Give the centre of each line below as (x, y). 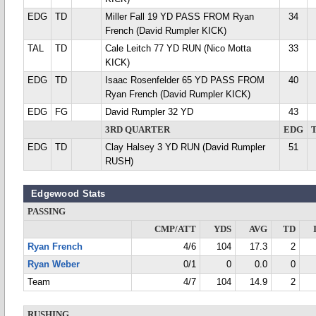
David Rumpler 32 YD (149, 112)
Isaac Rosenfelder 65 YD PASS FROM (185, 80)
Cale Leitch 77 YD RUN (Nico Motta (178, 49)
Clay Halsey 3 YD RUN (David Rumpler (185, 147)
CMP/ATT (175, 229)
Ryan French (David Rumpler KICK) (178, 95)
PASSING (47, 212)
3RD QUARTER (138, 130)
